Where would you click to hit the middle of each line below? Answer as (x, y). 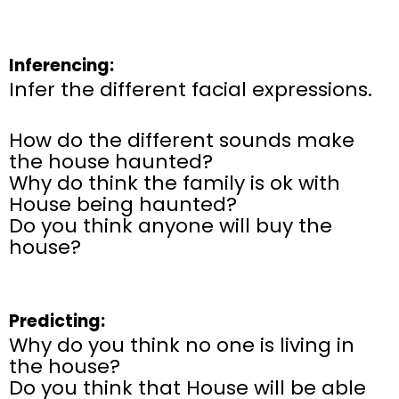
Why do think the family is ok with (175, 183)
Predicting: (57, 322)
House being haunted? (123, 205)
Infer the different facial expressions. (191, 90)
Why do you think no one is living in (182, 346)
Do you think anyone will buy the (171, 226)
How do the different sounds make (182, 141)
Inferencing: (61, 66)
